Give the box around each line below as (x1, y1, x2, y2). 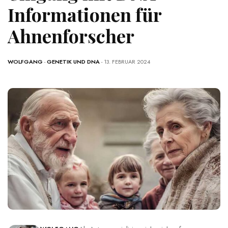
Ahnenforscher (8, 23, 134, 48)
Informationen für (8, 2, 161, 27)
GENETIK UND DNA (47, 58, 100, 66)
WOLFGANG (8, 58, 43, 66)
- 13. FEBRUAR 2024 (101, 58, 150, 66)
